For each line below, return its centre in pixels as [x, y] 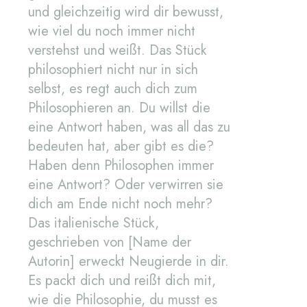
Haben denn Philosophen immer [121, 166]
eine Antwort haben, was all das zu [129, 127]
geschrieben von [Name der [110, 243]
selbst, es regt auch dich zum [113, 89]
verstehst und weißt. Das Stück [117, 51]
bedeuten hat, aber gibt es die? [121, 147]
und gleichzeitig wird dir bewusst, [126, 12]
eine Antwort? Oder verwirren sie [126, 185]
